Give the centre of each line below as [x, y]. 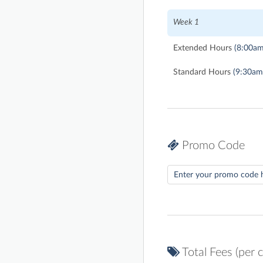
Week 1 [186, 23]
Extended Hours [203, 48]
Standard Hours [202, 73]
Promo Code [212, 146]
